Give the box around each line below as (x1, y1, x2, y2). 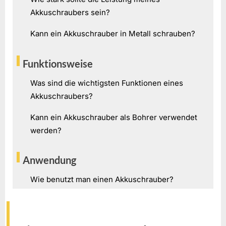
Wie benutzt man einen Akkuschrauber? (30, 175, 174, 185)
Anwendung (23, 154, 76, 166)
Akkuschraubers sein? (30, 8, 110, 18)
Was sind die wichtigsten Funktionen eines (30, 78, 183, 88)
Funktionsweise (23, 58, 93, 70)
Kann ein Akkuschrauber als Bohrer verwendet (30, 112, 197, 122)
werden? (30, 125, 62, 135)
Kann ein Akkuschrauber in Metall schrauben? (30, 29, 195, 39)
